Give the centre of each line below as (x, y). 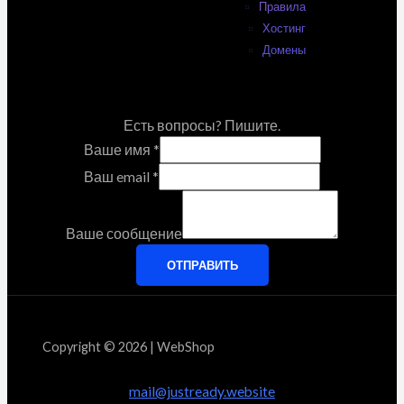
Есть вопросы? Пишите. (202, 126)
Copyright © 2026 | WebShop (128, 346)
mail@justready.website (202, 391)
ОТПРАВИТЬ (202, 266)
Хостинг (284, 28)
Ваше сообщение (124, 234)
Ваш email (118, 177)
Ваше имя (118, 150)
